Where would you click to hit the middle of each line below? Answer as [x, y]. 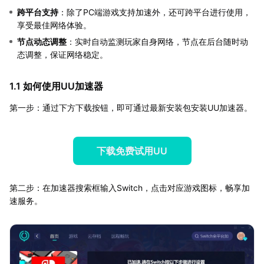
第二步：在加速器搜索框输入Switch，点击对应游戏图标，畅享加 [130, 187]
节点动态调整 [42, 41]
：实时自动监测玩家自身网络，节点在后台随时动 [157, 41]
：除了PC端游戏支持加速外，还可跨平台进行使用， [155, 12]
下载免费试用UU [132, 151]
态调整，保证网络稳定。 [62, 54]
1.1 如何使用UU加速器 [56, 86]
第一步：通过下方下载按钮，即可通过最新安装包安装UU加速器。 [131, 107]
